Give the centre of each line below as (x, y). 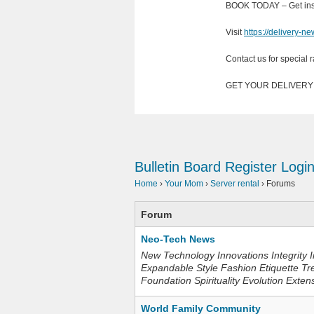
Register (251, 167)
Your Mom (184, 184)
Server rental (235, 184)
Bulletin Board (178, 167)
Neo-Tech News (178, 239)
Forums (281, 184)
